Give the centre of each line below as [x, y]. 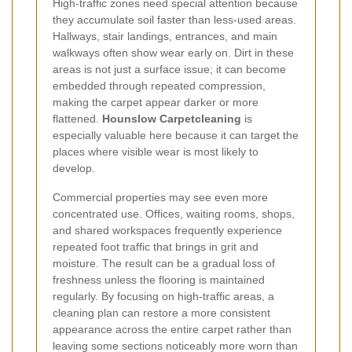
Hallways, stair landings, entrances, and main [165, 36]
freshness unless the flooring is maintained [159, 279]
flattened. [77, 118]
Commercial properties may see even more [160, 197]
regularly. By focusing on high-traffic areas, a [163, 296]
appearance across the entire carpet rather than [172, 329]
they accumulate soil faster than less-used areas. [174, 19]
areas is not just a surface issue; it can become [169, 69]
